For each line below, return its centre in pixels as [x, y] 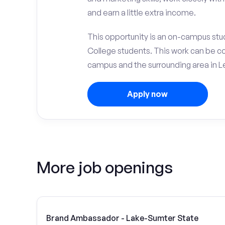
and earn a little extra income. [141, 13]
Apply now [147, 94]
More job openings [105, 167]
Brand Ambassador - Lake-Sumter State [122, 218]
